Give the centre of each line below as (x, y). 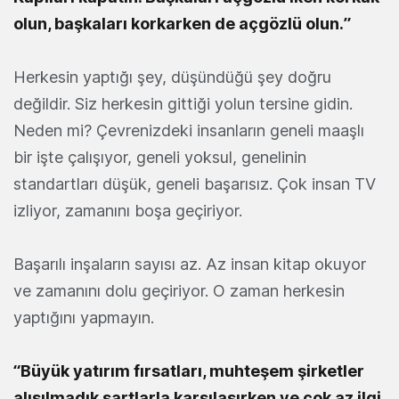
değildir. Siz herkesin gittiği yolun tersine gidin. (183, 104)
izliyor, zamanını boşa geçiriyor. (128, 211)
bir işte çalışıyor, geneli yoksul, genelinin (160, 158)
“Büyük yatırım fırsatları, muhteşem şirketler (189, 371)
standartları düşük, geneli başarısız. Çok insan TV (195, 184)
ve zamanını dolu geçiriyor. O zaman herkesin (179, 291)
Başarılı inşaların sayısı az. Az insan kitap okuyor (190, 265)
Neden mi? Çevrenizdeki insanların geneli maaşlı (189, 131)
